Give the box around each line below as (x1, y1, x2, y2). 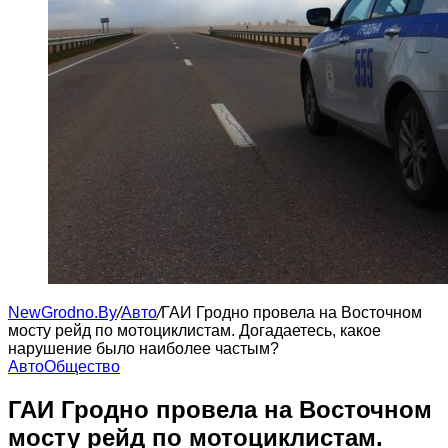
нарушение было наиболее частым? (8, 340, 279, 357)
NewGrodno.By (8, 304, 117, 321)
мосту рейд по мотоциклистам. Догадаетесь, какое (8, 322, 381, 339)
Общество (44, 358, 120, 375)
